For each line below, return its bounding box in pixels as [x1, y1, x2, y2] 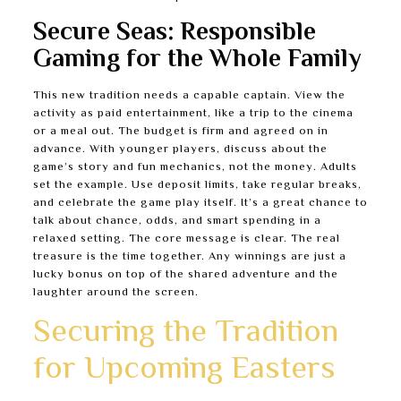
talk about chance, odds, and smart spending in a [32, 212, 321, 230]
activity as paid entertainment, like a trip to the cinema [32, 105, 354, 123]
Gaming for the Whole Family [32, 40, 361, 80]
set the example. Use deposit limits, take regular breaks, [32, 176, 362, 194]
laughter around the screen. [32, 284, 199, 302]
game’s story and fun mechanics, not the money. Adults [32, 158, 357, 176]
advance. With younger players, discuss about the [32, 141, 328, 158]
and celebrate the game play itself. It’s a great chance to [32, 194, 368, 212]
